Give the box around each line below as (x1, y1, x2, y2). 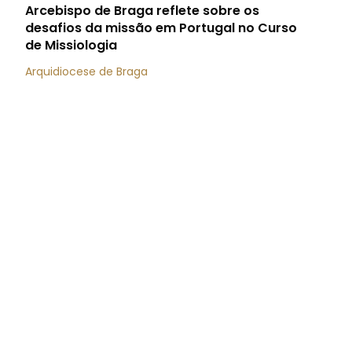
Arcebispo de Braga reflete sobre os (25, 2, 259, 20)
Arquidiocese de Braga (25, 64, 148, 79)
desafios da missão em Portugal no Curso (25, 19, 297, 37)
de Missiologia (25, 36, 117, 54)
